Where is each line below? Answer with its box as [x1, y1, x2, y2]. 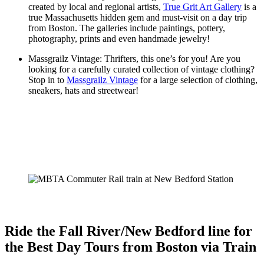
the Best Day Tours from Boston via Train [5, 239, 256, 255]
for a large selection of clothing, [138, 75, 258, 85]
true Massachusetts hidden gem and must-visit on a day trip [28, 12, 247, 23]
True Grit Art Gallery [163, 2, 242, 12]
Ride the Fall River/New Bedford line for [5, 223, 252, 239]
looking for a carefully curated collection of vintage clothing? [28, 64, 255, 75]
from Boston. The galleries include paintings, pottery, [28, 23, 225, 34]
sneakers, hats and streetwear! [28, 85, 141, 96]
